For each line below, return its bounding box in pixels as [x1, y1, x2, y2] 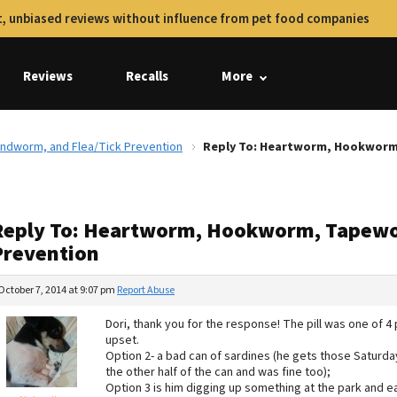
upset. [105, 331, 139, 349]
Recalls [126, 67, 168, 86]
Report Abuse [117, 283, 175, 298]
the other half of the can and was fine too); [105, 363, 331, 381]
